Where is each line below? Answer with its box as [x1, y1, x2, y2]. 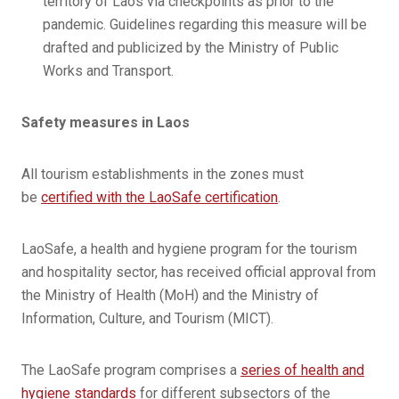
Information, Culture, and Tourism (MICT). [21, 310, 273, 327]
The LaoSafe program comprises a [21, 362, 240, 379]
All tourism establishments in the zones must [21, 166, 304, 183]
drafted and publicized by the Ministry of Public [43, 39, 338, 56]
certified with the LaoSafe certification [41, 189, 278, 206]
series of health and [240, 362, 364, 379]
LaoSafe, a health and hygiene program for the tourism [21, 240, 357, 257]
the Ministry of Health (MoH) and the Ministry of [21, 287, 319, 304]
